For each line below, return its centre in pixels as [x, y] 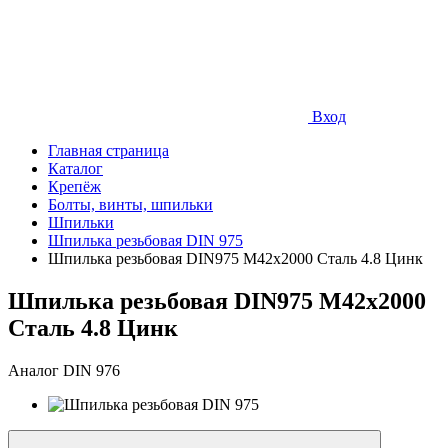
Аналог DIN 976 [64, 370]
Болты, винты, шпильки [130, 205]
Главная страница [108, 151]
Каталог [75, 169]
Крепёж [74, 187]
